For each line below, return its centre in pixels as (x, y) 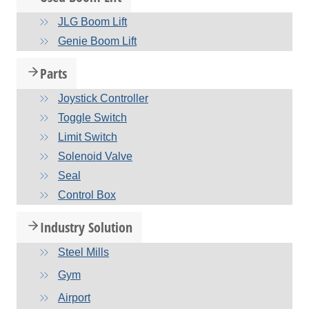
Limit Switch (88, 137)
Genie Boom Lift (97, 41)
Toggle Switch (92, 118)
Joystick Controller (103, 99)
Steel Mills (83, 252)
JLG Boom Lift (92, 22)
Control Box (87, 195)
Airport (74, 298)
